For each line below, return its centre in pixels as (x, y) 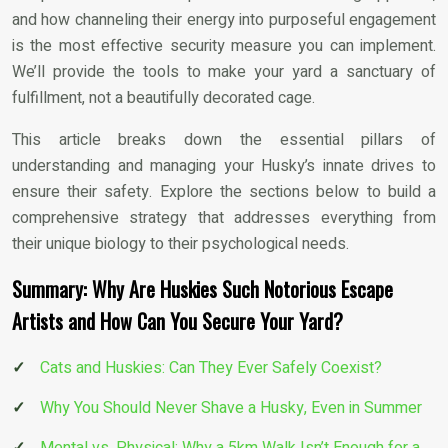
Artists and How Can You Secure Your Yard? (177, 320)
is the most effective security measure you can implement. (224, 45)
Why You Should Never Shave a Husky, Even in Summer (231, 407)
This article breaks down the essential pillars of (224, 139)
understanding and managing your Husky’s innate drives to (224, 165)
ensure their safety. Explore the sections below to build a (224, 191)
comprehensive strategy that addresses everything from (224, 217)
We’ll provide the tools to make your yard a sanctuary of (224, 71)
